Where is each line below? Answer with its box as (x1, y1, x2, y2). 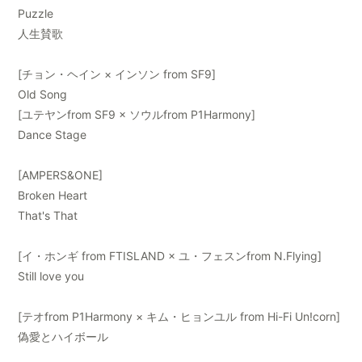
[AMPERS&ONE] (18, 168, 103, 183)
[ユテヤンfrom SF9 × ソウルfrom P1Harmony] (18, 107, 256, 122)
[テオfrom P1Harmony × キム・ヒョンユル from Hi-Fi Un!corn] (18, 309, 341, 324)
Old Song (18, 87, 68, 102)
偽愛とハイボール (18, 330, 109, 344)
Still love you (18, 269, 85, 284)
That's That (18, 208, 78, 223)
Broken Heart (18, 188, 88, 203)
